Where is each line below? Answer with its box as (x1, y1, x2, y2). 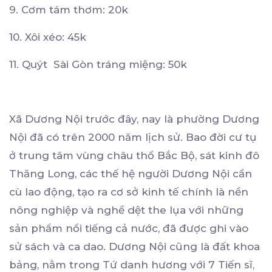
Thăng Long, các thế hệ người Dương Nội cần (9, 168, 252, 180)
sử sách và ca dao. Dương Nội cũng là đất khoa (9, 240, 260, 253)
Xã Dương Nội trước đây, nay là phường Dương (9, 113, 259, 126)
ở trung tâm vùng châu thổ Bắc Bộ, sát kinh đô (9, 149, 259, 162)
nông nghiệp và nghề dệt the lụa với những (9, 204, 243, 217)
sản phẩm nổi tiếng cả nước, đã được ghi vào (9, 222, 248, 235)
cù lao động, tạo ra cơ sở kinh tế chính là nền (9, 186, 248, 199)
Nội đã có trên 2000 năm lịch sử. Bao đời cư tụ (9, 131, 257, 144)
